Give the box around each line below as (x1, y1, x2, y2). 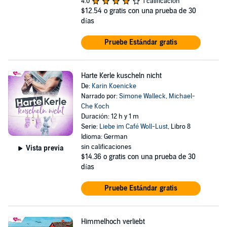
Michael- (168, 92, 195, 100)
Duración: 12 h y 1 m (81, 112, 139, 121)
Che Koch (81, 102, 109, 110)
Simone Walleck (119, 92, 166, 100)
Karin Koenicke (91, 82, 136, 90)
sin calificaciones (81, 143, 131, 151)
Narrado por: (81, 92, 119, 100)
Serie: (81, 123, 99, 131)
